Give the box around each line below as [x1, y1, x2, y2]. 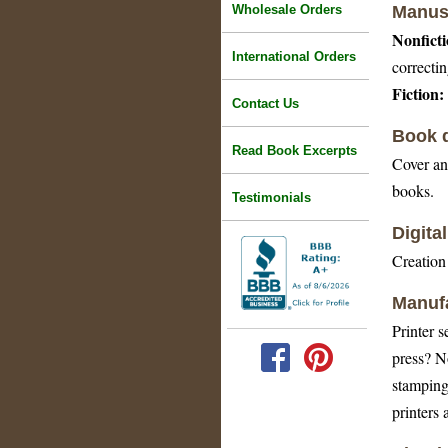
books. [392, 180, 434, 202]
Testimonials [232, 190, 311, 206]
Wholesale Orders [232, 2, 342, 18]
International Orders [232, 49, 356, 65]
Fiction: [392, 82, 444, 106]
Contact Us [232, 96, 299, 112]
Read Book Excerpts [232, 143, 357, 159]
